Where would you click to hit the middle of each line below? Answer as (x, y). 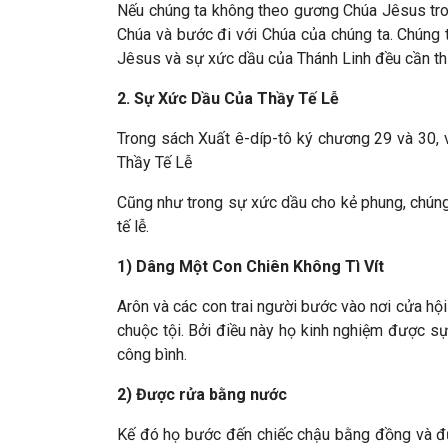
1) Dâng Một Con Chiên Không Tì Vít (250, 266)
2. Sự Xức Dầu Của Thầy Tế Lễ (228, 98)
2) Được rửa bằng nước (202, 394)
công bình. (152, 354)
